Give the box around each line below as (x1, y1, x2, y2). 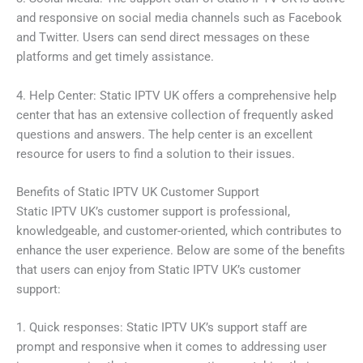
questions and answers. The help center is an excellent (16, 126, 313, 142)
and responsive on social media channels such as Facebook (16, 11, 342, 26)
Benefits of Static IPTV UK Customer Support (16, 184, 259, 199)
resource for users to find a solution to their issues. (16, 146, 295, 161)
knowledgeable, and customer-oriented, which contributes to (16, 223, 342, 238)
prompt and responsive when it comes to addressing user (16, 340, 327, 355)
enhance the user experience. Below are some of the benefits (16, 242, 345, 258)
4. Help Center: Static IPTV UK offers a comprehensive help (16, 88, 336, 103)
